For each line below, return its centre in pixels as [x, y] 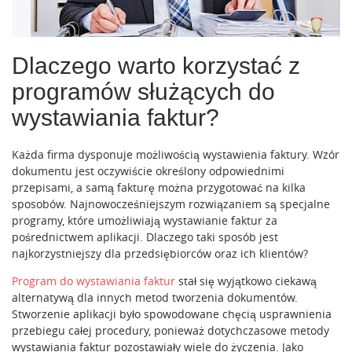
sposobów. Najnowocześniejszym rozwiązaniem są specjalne [171, 203]
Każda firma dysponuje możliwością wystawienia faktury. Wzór [176, 154]
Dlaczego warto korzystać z [156, 65]
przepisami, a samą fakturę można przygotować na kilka [159, 187]
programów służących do [143, 91]
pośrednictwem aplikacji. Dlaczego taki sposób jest [145, 236]
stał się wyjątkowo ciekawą [246, 280]
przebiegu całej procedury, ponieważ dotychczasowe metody [170, 330]
